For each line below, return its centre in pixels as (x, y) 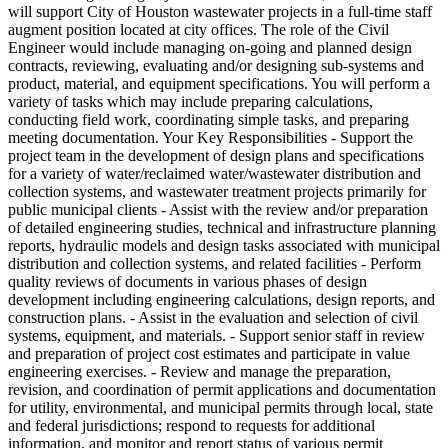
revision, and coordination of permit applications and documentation (222, 389)
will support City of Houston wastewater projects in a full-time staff (220, 11)
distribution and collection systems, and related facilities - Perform (214, 263)
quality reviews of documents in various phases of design (187, 281)
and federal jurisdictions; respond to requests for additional (191, 425)
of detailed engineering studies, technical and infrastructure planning (222, 227)
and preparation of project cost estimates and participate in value (209, 353)
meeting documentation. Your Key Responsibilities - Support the (210, 137)
